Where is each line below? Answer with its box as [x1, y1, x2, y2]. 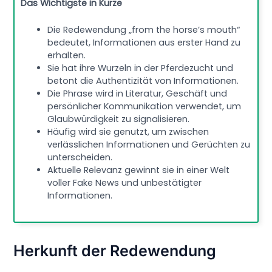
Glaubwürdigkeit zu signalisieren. [47, 113, 190, 126]
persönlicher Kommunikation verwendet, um [47, 100, 242, 113]
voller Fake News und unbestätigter [47, 177, 202, 189]
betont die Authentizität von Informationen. [47, 75, 239, 87]
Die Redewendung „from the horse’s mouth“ [47, 24, 241, 36]
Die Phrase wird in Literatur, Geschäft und [47, 87, 228, 100]
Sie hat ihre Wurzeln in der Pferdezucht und [47, 62, 234, 75]
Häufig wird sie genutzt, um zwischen [47, 126, 209, 138]
